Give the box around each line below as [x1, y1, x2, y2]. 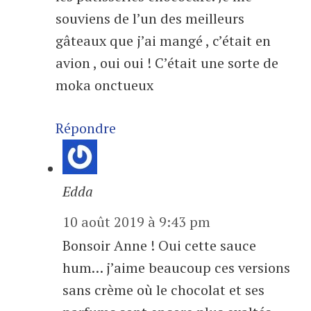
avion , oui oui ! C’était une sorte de [56, 53, 278, 73]
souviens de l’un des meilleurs [56, 9, 244, 28]
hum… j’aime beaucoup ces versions [62, 258, 290, 278]
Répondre [56, 119, 116, 138]
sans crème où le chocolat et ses [62, 280, 264, 300]
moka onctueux [56, 76, 153, 95]
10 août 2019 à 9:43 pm [62, 212, 210, 232]
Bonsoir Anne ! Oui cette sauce [62, 236, 256, 255]
